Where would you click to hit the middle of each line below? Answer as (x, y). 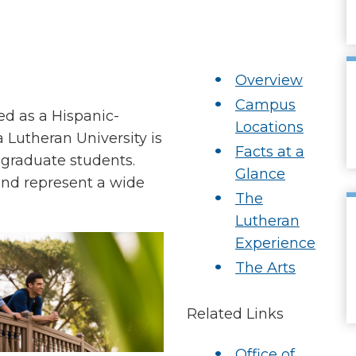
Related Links (233, 314)
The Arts (265, 268)
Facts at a (270, 152)
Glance (260, 174)
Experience (275, 243)
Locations (269, 127)
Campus (265, 105)
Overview (269, 80)
